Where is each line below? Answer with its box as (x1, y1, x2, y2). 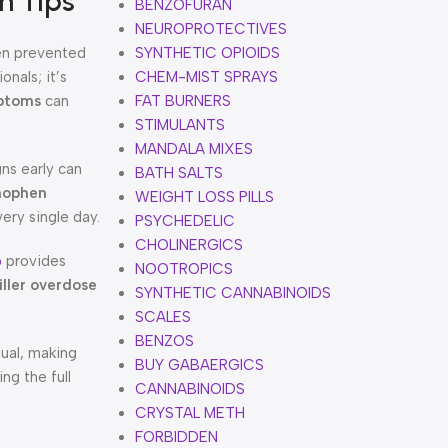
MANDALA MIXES (134, 140, 253, 158)
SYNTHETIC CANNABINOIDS (134, 284, 331, 302)
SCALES (134, 308, 191, 326)
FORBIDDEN (134, 428, 218, 446)
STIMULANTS (134, 116, 225, 134)
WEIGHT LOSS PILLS (134, 188, 274, 206)
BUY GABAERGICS (134, 356, 264, 374)
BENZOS (134, 332, 194, 350)
